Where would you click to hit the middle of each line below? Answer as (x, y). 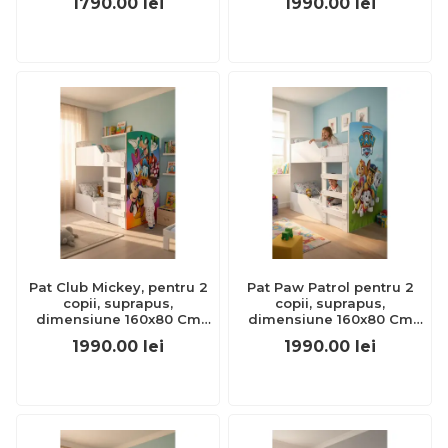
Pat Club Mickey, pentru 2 (118, 287)
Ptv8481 (118, 335)
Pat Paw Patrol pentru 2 (330, 287)
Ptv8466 (330, 335)
